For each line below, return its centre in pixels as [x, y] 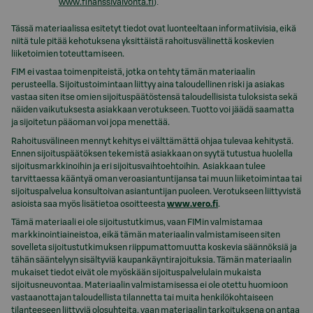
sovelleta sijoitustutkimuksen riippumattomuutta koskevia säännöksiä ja [154, 248]
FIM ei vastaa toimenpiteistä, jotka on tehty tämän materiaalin [133, 72]
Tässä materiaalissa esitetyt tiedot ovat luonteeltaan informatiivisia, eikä [154, 28]
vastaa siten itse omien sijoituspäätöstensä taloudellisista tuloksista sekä [154, 97]
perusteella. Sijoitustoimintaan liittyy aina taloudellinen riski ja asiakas [148, 85]
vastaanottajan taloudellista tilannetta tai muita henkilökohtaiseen [142, 298]
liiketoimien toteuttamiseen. [68, 53]
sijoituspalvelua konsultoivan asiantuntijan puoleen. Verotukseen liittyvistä [156, 191]
